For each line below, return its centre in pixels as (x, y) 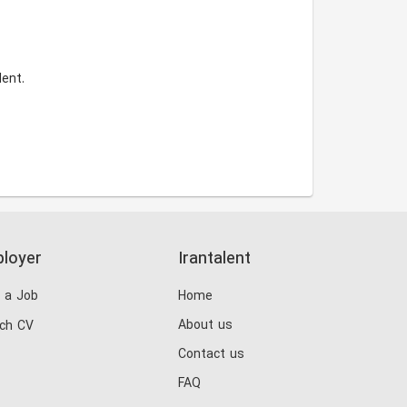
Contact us (211, 355)
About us (205, 326)
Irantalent (214, 259)
